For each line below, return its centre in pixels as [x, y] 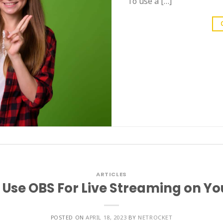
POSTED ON [68, 217]
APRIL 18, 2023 [106, 217]
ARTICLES [111, 174]
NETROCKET [155, 217]
